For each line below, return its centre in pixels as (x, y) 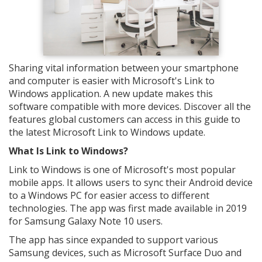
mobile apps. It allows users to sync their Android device (131, 182)
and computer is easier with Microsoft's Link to (112, 81)
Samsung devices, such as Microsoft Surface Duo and (125, 253)
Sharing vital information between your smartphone (124, 68)
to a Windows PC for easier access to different (109, 195)
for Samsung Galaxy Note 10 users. (87, 221)
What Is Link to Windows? (68, 151)
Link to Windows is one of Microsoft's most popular (122, 170)
